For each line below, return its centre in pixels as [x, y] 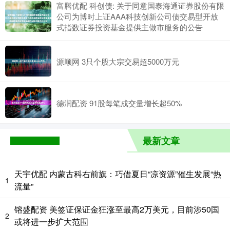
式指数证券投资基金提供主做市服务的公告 [130, 27]
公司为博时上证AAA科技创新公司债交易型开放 [137, 16]
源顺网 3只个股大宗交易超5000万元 [118, 61]
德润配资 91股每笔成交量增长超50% [119, 103]
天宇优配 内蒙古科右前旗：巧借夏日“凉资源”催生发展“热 [118, 174]
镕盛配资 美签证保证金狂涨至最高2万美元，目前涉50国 [117, 209]
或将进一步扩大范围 [51, 222]
